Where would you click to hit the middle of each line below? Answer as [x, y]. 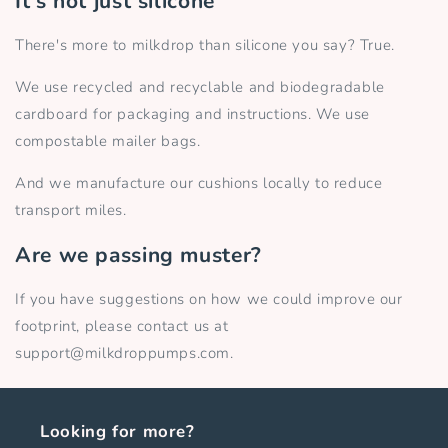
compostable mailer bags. [110, 141]
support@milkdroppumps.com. [124, 352]
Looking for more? [117, 431]
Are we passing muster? [138, 254]
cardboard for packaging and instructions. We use [192, 114]
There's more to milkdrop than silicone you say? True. [205, 45]
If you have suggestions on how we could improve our [209, 298]
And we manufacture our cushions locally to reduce [199, 183]
